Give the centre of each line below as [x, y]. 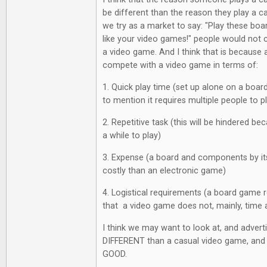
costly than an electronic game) [164, 170]
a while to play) [133, 135]
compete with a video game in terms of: [180, 65]
